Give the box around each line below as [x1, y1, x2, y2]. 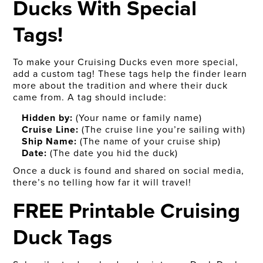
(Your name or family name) [73, 111, 203, 125]
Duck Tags [13, 221, 113, 253]
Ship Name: [22, 134, 77, 149]
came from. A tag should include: [13, 90, 167, 104]
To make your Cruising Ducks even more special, [13, 55, 239, 69]
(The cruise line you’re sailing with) [79, 123, 246, 137]
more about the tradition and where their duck [13, 79, 228, 93]
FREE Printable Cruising [13, 195, 241, 227]
